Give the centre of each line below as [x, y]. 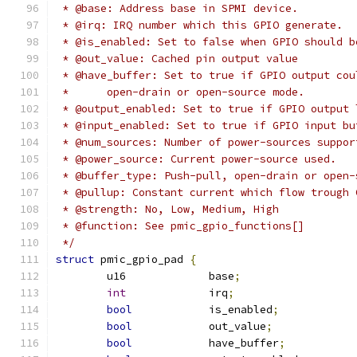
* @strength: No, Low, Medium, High [167, 209]
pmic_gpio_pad [142, 259]
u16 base [222, 276]
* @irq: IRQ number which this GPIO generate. [199, 25]
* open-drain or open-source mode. [206, 92]
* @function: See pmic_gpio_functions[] [180, 226]
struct [75, 259]
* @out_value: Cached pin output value [177, 59]
